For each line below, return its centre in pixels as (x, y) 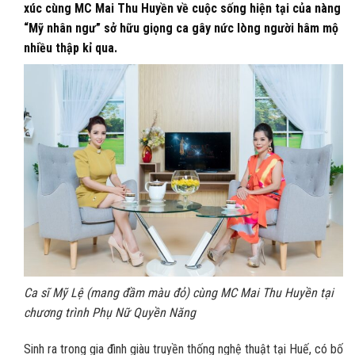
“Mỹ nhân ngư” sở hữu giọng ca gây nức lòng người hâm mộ (181, 28)
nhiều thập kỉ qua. (71, 48)
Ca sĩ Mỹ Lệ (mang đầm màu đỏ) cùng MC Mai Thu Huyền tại (179, 293)
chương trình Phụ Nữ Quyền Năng (110, 313)
